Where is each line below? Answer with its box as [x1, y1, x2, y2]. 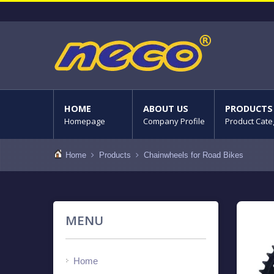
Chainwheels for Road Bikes [144, 150, 243, 160]
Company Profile [143, 116, 205, 127]
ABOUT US [143, 103, 188, 114]
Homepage [64, 116, 105, 127]
